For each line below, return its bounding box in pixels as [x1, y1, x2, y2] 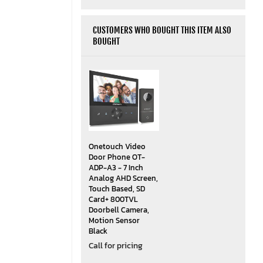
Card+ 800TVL [88, 194, 138, 205]
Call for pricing [88, 240, 143, 252]
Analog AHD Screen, [88, 173, 158, 184]
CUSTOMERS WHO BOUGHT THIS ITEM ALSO [92, 24, 231, 36]
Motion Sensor [88, 215, 140, 227]
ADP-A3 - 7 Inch [88, 162, 143, 174]
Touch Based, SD [88, 183, 145, 195]
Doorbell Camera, [88, 204, 149, 216]
